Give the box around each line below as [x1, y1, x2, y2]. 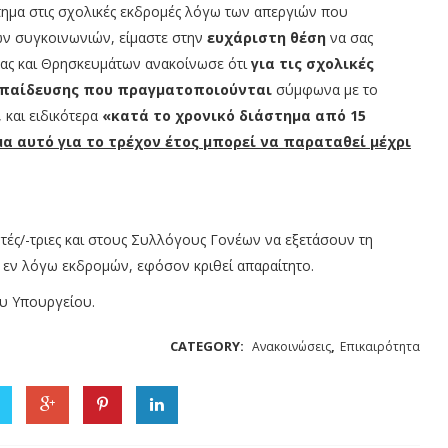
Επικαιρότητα [340, 338, 420, 355]
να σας [326, 28, 373, 47]
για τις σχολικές [251, 54, 374, 73]
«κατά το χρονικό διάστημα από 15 [102, 106, 366, 125]
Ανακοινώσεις [252, 338, 331, 355]
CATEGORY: [170, 337, 247, 355]
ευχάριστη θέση [207, 28, 326, 47]
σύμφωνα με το [276, 80, 378, 99]
